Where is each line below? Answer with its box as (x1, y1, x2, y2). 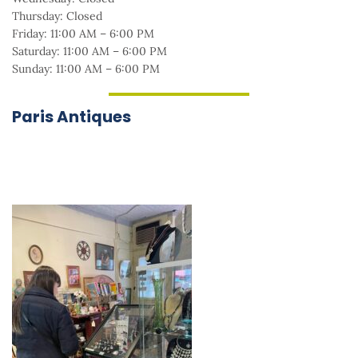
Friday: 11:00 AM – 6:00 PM (12, 26, 154, 42)
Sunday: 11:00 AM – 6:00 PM (12, 62, 160, 77)
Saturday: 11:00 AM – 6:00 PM (12, 44, 167, 59)
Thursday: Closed (12, 9, 102, 24)
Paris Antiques (12, 105, 131, 128)
